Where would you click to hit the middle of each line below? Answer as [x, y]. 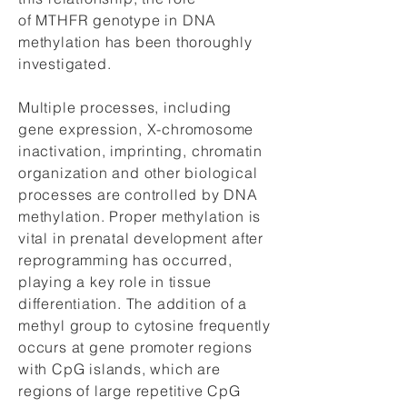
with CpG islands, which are [119, 369]
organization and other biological [138, 173]
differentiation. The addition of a [133, 303]
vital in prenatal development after [141, 238]
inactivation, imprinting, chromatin [141, 151]
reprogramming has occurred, [125, 260]
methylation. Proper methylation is [140, 216]
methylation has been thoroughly [135, 42]
